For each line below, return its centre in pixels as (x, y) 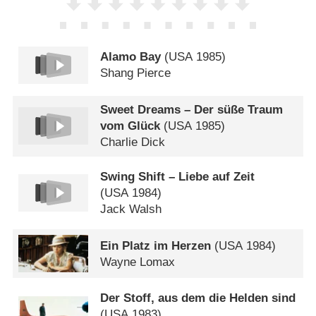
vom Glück (130, 126)
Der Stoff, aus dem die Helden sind (198, 298)
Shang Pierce (136, 73)
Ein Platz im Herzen (156, 245)
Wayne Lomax (138, 262)
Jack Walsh (131, 209)
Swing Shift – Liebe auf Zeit (178, 176)
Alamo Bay (131, 57)
